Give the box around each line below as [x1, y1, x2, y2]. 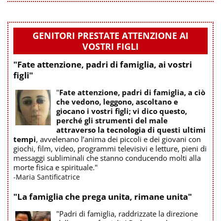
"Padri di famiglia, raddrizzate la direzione [56, 208, 198, 219]
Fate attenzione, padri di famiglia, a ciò [59, 87, 205, 97]
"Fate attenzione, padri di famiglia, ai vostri [13, 58, 192, 70]
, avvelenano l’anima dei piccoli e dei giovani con [36, 134, 201, 144]
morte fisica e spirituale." [13, 162, 98, 172]
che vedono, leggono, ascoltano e [56, 96, 178, 107]
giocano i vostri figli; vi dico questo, [56, 106, 187, 116]
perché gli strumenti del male [56, 115, 168, 125]
